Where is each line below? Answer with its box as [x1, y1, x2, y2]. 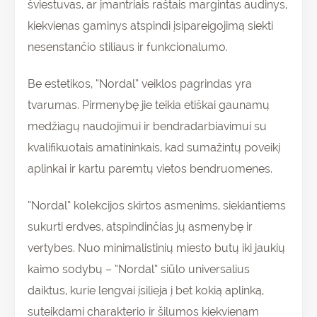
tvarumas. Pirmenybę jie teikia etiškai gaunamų [28, 98, 270, 113]
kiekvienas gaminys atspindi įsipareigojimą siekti [28, 19, 273, 33]
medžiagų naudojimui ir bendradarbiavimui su [28, 120, 267, 134]
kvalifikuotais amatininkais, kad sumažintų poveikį [28, 141, 280, 155]
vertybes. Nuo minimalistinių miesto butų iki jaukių [28, 241, 285, 255]
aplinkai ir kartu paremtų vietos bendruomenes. [28, 162, 272, 176]
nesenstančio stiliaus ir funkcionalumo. [28, 40, 228, 54]
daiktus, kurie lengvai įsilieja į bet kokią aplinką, [28, 284, 264, 298]
